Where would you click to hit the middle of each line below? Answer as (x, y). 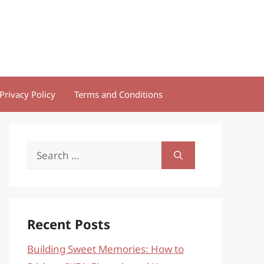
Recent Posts (69, 224)
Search (43, 149)
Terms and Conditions (118, 94)
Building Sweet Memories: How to (105, 249)
